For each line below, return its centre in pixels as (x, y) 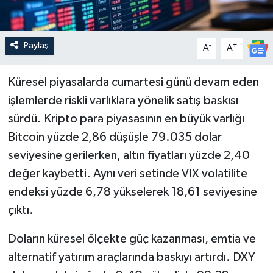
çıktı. (20, 211)
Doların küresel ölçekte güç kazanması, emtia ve (132, 239)
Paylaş (36, 46)
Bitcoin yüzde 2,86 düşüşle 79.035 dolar (115, 137)
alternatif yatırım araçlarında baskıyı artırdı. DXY (131, 257)
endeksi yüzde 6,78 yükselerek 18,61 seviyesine (132, 192)
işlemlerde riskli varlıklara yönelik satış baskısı (123, 101)
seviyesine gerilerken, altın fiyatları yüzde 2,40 (129, 156)
